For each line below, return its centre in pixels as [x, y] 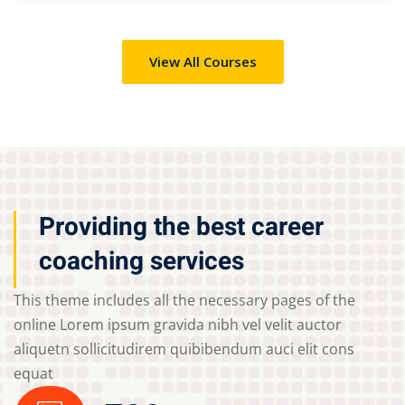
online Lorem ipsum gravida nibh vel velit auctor [178, 324]
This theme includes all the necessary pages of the [184, 300]
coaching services [141, 261]
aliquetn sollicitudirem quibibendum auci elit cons [184, 348]
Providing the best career [181, 227]
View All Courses [202, 61]
